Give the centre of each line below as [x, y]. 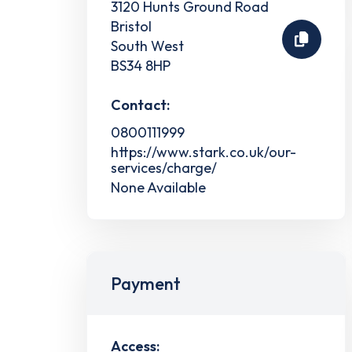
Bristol [131, 26]
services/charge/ [164, 167]
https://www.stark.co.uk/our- [203, 152]
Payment [146, 283]
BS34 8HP [141, 65]
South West [147, 46]
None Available [158, 187]
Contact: [140, 104]
